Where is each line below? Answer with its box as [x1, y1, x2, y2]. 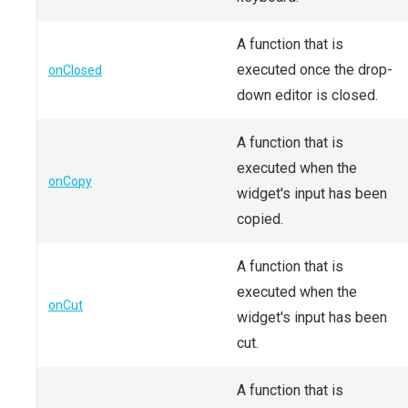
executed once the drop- [237, 61, 393, 78]
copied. [237, 210, 283, 228]
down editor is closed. [237, 87, 378, 104]
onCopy [48, 174, 92, 189]
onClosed [48, 63, 102, 77]
